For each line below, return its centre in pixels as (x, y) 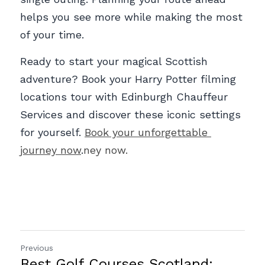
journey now (51, 150)
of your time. (54, 35)
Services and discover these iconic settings (130, 115)
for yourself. (52, 132)
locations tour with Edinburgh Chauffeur (124, 97)
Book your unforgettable (146, 132)
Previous (37, 248)
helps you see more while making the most (131, 17)
